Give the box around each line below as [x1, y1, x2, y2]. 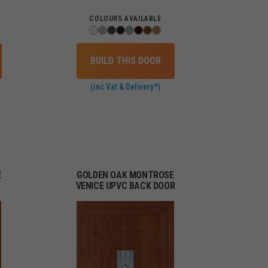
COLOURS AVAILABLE [89, 14, 162, 23]
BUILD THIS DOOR [90, 54, 161, 66]
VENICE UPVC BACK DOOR [75, 179, 175, 191]
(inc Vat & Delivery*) [90, 81, 160, 92]
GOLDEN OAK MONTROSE [77, 169, 174, 181]
